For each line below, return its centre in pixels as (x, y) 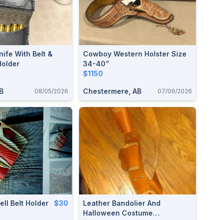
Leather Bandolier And (122, 203)
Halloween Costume (118, 213)
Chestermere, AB (112, 91)
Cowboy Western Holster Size (135, 54)
